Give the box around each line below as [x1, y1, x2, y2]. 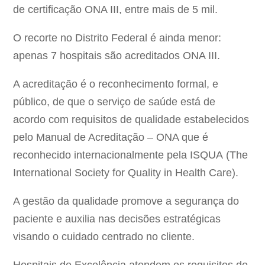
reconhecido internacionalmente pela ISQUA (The [13, 149, 248, 161]
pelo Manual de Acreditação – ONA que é [13, 131, 209, 144]
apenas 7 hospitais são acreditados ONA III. [13, 50, 224, 62]
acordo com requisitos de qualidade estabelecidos [13, 114, 250, 126]
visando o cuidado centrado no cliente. [13, 231, 195, 243]
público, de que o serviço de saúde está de [13, 96, 216, 108]
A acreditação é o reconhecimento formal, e [13, 78, 219, 91]
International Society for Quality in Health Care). [13, 167, 242, 179]
